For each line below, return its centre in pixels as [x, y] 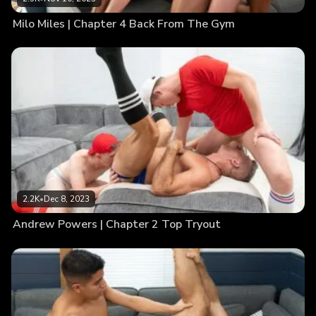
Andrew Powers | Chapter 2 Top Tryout [117, 225]
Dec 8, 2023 [67, 199]
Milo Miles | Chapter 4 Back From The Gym [124, 24]
